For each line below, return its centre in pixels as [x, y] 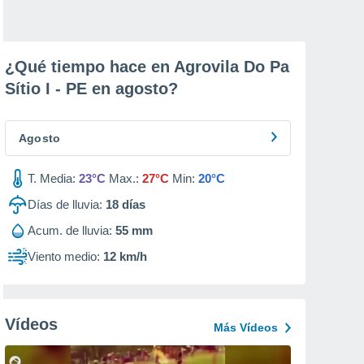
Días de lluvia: [65, 204]
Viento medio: [64, 256]
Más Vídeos [246, 327]
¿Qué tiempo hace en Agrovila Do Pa [147, 67]
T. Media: [52, 178]
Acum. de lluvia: [70, 230]
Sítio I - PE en [60, 89]
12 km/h [125, 256]
